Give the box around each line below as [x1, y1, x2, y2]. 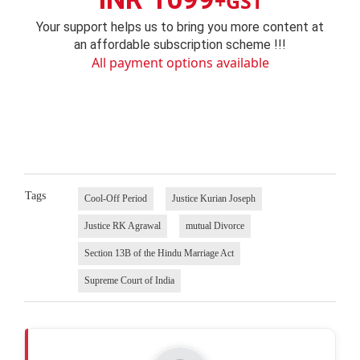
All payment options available [91, 53, 269, 72]
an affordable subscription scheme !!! [74, 36, 286, 52]
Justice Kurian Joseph [171, 193, 256, 205]
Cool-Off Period [84, 193, 147, 205]
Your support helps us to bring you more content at [36, 18, 324, 35]
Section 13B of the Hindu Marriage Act [84, 247, 234, 260]
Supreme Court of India [84, 275, 174, 287]
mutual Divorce [185, 220, 244, 232]
